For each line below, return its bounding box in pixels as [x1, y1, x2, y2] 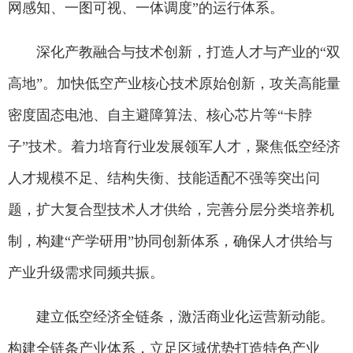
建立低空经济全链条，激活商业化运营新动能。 [36, 309, 334, 325]
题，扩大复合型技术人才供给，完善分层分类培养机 [8, 202, 334, 217]
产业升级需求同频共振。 [8, 265, 164, 281]
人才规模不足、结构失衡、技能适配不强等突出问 [8, 170, 320, 186]
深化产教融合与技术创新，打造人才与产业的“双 [36, 44, 340, 60]
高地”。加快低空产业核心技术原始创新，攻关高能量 [8, 76, 340, 91]
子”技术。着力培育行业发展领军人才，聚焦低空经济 [8, 139, 340, 154]
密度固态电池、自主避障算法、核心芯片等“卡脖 [8, 107, 312, 123]
